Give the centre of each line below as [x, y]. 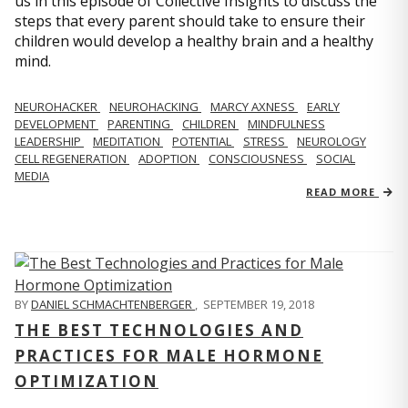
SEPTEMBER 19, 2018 [259, 304]
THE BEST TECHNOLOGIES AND [159, 330]
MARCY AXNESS [254, 106]
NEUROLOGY [331, 141]
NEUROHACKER [57, 106]
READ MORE [342, 191]
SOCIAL [336, 158]
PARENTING [140, 123]
